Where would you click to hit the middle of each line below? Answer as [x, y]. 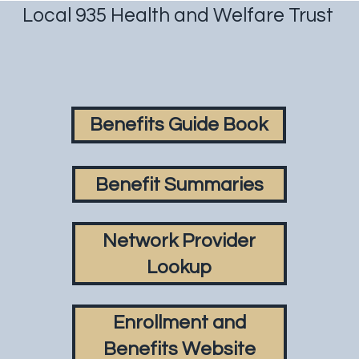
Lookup [179, 267]
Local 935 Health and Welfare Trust [178, 15]
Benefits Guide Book [179, 125]
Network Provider [179, 240]
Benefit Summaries [179, 184]
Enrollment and [179, 323]
